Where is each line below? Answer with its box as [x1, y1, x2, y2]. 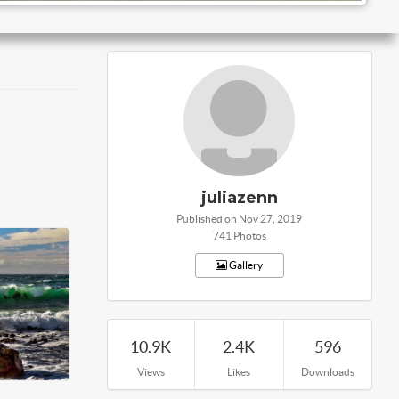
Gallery [227, 259, 264, 271]
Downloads [300, 366, 354, 378]
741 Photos [212, 230, 266, 241]
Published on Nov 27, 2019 [176, 213, 302, 224]
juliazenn [200, 188, 278, 208]
